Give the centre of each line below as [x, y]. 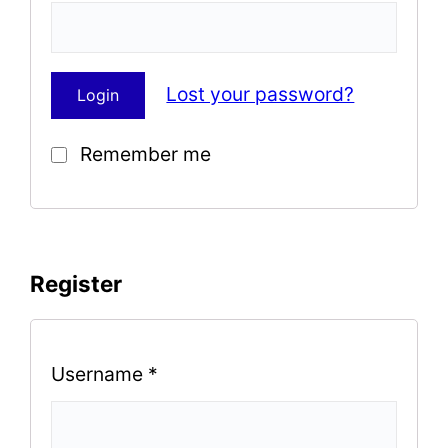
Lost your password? [260, 94]
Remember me [143, 153]
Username [100, 374]
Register [76, 283]
